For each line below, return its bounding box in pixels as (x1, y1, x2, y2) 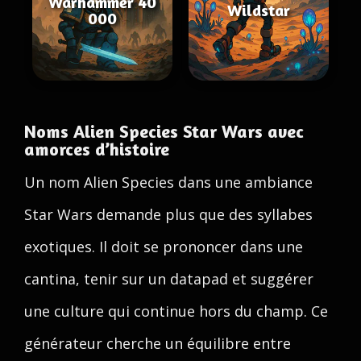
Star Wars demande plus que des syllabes (24, 205, 313, 224)
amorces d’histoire (24, 139, 169, 160)
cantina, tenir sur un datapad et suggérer (24, 269, 313, 288)
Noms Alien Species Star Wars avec (24, 121, 304, 142)
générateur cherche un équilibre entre (24, 334, 291, 353)
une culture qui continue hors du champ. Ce (24, 301, 328, 321)
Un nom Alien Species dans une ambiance (24, 172, 313, 192)
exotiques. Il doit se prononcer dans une (24, 237, 303, 256)
